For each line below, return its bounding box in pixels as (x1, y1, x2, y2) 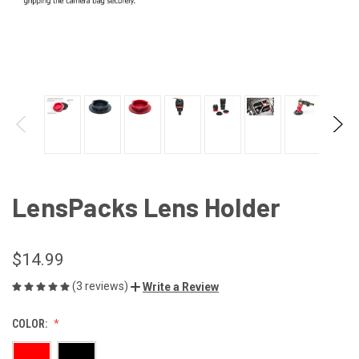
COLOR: (12, 317, 50, 330)
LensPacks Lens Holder (12, 191, 281, 222)
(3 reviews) (72, 279, 131, 292)
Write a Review (143, 280, 219, 293)
